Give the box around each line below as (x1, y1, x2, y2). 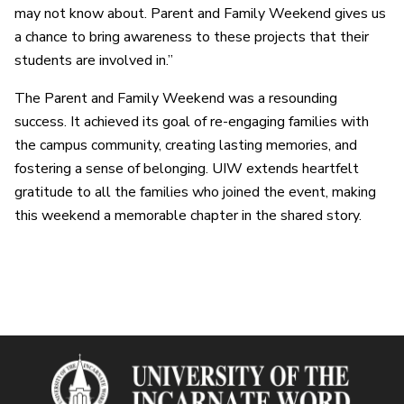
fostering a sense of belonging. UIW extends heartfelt (14, 159, 359, 179)
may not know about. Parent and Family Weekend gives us (14, 4, 386, 24)
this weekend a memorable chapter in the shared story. (14, 206, 362, 226)
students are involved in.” (14, 50, 173, 71)
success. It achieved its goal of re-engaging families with (14, 112, 369, 133)
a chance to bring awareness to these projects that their (14, 27, 369, 48)
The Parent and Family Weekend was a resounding (14, 88, 337, 109)
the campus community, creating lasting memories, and (14, 135, 357, 156)
